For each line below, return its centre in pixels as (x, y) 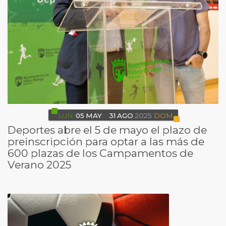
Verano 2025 (39, 164)
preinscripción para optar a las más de (106, 141)
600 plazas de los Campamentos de (100, 153)
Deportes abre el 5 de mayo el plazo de (107, 130)
